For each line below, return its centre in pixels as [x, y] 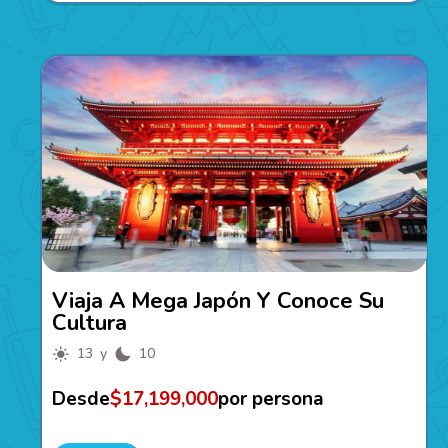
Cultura [89, 323]
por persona [270, 399]
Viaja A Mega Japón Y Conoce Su [217, 301]
